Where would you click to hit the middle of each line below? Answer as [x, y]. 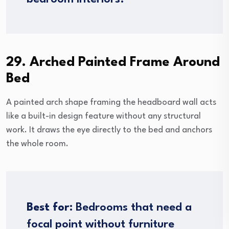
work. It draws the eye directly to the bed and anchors [109, 130]
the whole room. [37, 144]
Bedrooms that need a [132, 208]
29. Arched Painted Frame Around [113, 63]
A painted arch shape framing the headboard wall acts [111, 103]
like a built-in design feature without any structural [104, 117]
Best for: [50, 208]
